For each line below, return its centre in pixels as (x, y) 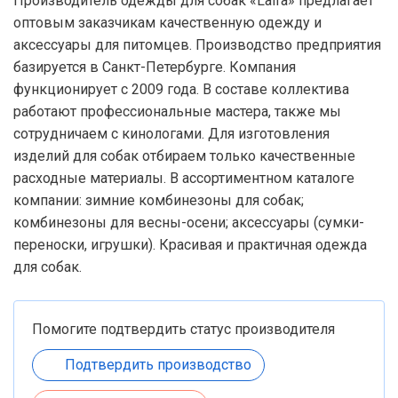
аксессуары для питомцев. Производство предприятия (197, 45)
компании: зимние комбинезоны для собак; (159, 200)
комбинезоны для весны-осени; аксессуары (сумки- (189, 223)
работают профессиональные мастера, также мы (177, 111)
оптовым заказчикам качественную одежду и (167, 23)
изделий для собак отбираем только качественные (184, 156)
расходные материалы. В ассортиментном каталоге (184, 178)
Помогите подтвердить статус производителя (183, 329)
